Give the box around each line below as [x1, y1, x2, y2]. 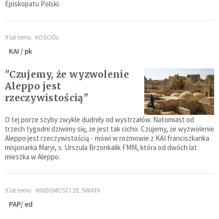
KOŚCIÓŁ [35, 33, 59, 42]
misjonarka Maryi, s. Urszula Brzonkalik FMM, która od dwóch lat [5, 143, 197, 153]
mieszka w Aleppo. [5, 152, 60, 162]
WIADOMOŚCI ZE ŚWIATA [35, 186, 100, 195]
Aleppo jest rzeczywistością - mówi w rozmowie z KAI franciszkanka [5, 133, 209, 143]
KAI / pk [9, 46, 32, 56]
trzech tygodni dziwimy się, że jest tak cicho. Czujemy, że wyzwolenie [5, 124, 214, 134]
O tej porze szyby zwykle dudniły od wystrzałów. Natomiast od [5, 115, 194, 125]
